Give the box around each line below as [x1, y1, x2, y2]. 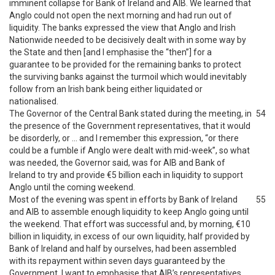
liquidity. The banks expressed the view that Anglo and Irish [9, 23, 236, 33]
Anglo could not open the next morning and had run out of [9, 10, 232, 20]
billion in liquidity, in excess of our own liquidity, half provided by [9, 231, 250, 241]
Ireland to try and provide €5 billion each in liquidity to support [9, 170, 243, 180]
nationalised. [9, 96, 58, 106]
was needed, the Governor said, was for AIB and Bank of [9, 158, 225, 168]
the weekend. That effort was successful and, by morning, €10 [9, 219, 250, 229]
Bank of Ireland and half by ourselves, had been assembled [9, 244, 236, 254]
